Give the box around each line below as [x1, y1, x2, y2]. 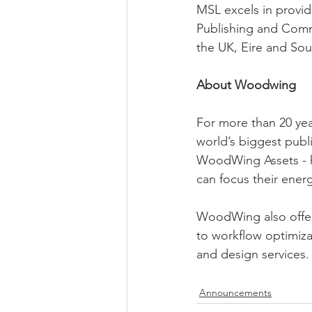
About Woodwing [196, 77, 296, 93]
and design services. [196, 247, 309, 263]
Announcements [199, 286, 272, 299]
